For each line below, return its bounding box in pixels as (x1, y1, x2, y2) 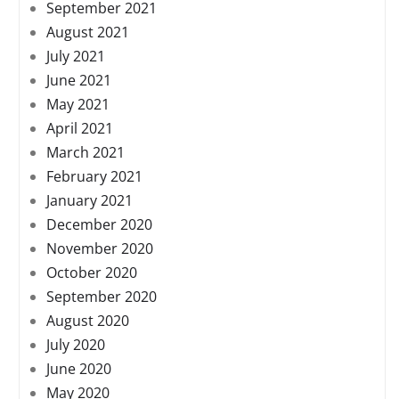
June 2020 (46, 359, 111, 379)
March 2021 (46, 142, 125, 163)
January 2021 (46, 191, 133, 211)
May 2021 (46, 94, 110, 115)
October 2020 (46, 263, 137, 283)
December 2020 (46, 215, 152, 235)
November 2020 (46, 239, 153, 259)
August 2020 (46, 311, 129, 331)
